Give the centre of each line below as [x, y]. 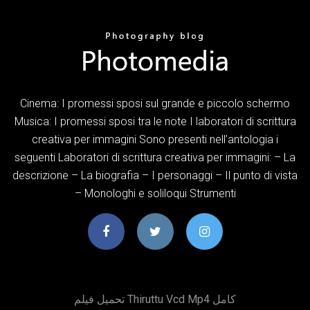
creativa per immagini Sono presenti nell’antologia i [155, 139]
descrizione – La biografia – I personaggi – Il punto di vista [155, 175]
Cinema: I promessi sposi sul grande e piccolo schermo [155, 103]
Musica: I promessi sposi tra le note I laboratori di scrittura [155, 121]
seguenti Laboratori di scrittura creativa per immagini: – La [155, 157]
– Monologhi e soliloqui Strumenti [155, 193]
